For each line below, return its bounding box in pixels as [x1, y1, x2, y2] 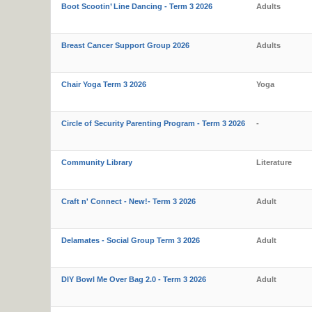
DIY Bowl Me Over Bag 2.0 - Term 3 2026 [61, 275, 206, 283]
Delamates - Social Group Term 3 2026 [61, 236, 200, 244]
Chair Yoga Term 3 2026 [61, 80, 146, 88]
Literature [256, 158, 292, 166]
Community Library [61, 158, 132, 166]
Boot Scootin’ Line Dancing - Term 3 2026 [61, 2, 212, 10]
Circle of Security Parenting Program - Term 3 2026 [61, 119, 245, 127]
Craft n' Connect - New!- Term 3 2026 [61, 197, 196, 205]
